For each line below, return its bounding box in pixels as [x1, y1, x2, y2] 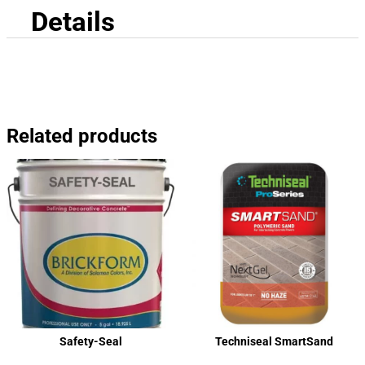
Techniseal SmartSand [214, 334, 333, 348]
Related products [7, 125, 157, 148]
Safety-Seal [59, 334, 123, 348]
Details [31, 6, 115, 38]
